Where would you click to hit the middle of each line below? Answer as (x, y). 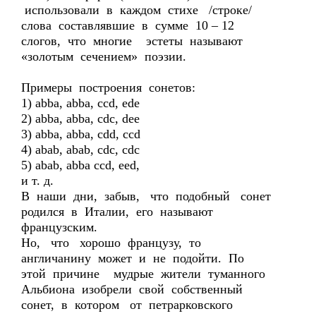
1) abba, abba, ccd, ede (80, 103)
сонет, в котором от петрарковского (129, 305)
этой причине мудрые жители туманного (145, 274)
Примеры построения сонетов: (108, 87)
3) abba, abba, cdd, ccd (81, 134)
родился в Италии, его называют (119, 212)
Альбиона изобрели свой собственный (134, 289)
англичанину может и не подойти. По (134, 258)
